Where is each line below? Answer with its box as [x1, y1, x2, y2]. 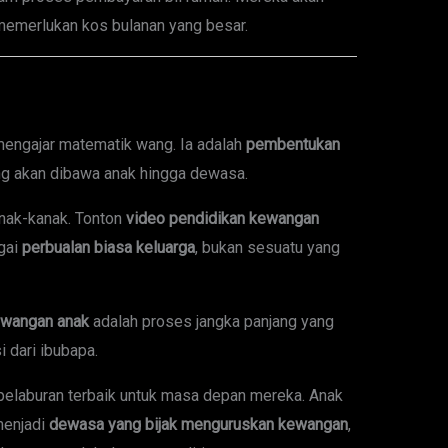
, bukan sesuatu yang [194, 238, 340, 258]
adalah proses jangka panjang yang [88, 312, 334, 332]
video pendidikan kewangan [125, 209, 319, 229]
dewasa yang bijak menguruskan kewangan [48, 415, 348, 435]
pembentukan [245, 135, 340, 155]
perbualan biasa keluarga [21, 238, 195, 258]
